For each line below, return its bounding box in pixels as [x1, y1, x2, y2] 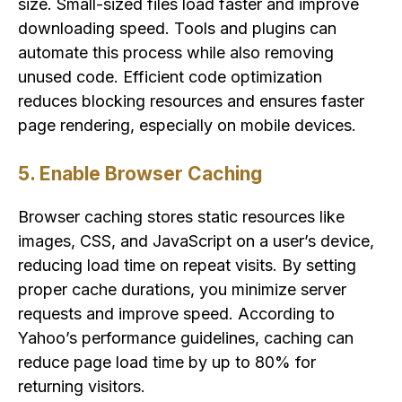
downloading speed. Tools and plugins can [18, 19, 336, 39]
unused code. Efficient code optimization [18, 67, 322, 87]
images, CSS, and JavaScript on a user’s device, [18, 232, 374, 251]
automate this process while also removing [18, 43, 334, 63]
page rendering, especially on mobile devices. [18, 116, 356, 135]
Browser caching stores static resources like [18, 207, 345, 227]
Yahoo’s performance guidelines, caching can [18, 328, 354, 348]
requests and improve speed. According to [18, 304, 335, 324]
